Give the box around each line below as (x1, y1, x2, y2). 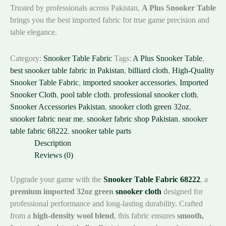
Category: (10, 53, 43, 63)
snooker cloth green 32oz (109, 102, 189, 111)
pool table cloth (61, 90, 109, 99)
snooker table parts (72, 126, 131, 135)
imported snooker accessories (83, 78, 176, 87)
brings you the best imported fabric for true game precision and (10, 15, 209, 24)
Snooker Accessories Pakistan (10, 102, 105, 111)
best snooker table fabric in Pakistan (10, 66, 124, 75)
